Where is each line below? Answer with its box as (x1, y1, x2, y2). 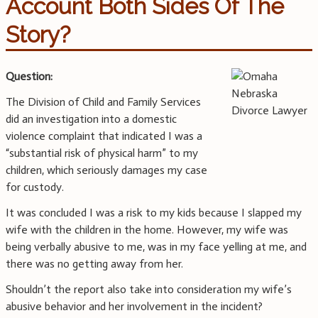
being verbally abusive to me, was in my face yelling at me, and (6, 240, 307, 254)
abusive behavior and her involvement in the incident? (6, 300, 263, 314)
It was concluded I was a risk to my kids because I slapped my (6, 206, 302, 220)
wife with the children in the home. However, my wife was (6, 223, 288, 237)
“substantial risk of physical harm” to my (6, 146, 198, 160)
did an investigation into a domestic (6, 112, 177, 126)
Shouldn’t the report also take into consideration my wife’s (6, 283, 292, 297)
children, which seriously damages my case (6, 163, 207, 177)
